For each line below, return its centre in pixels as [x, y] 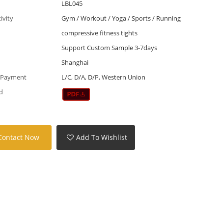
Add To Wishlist [102, 137]
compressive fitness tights [99, 33]
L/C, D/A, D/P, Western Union [103, 77]
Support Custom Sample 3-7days [109, 47]
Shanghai [75, 62]
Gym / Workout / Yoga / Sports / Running [121, 18]
